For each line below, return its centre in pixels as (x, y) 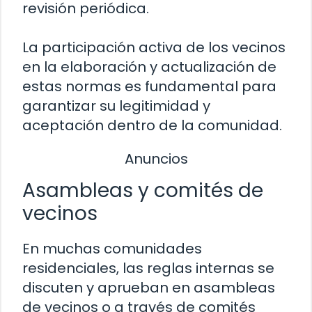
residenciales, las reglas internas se (148, 268)
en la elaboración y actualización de (149, 67)
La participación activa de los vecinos (154, 47)
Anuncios (156, 158)
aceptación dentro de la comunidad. (152, 125)
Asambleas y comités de (143, 191)
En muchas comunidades (112, 249)
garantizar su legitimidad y (116, 106)
